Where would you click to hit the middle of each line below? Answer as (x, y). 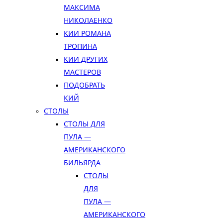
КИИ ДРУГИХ (86, 59)
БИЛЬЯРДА (82, 163)
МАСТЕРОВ (82, 72)
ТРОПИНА (80, 46)
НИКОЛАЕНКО (88, 20)
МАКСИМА (82, 7)
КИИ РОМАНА (87, 33)
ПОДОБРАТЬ (84, 85)
